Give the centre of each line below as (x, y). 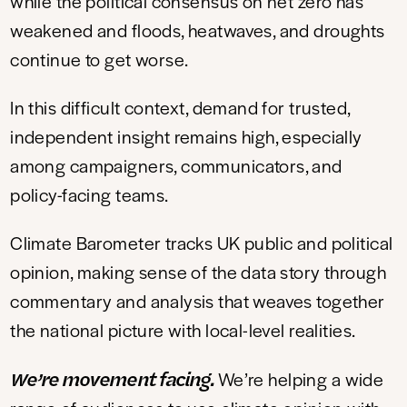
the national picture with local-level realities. (183, 330)
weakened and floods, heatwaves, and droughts (198, 30)
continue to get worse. (99, 60)
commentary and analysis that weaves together (198, 301)
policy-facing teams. (89, 195)
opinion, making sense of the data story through (198, 272)
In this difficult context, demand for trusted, (180, 108)
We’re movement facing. (114, 379)
